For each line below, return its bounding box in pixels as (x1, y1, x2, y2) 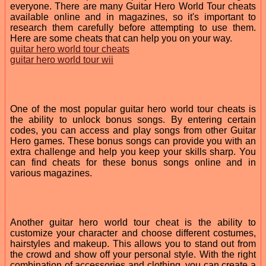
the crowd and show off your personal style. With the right (10, 249, 256, 259)
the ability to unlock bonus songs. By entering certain (10, 114, 256, 125)
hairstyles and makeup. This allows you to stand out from (10, 238, 256, 249)
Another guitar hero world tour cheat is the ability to (10, 217, 256, 227)
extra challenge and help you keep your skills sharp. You (10, 146, 256, 157)
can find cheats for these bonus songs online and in (10, 157, 256, 167)
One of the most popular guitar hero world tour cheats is (10, 103, 256, 114)
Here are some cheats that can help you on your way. (10, 33, 232, 43)
